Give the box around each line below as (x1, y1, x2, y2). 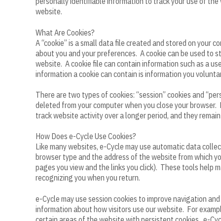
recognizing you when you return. (36, 173, 140, 183)
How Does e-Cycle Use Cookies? (36, 131, 136, 142)
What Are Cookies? (36, 27, 95, 37)
